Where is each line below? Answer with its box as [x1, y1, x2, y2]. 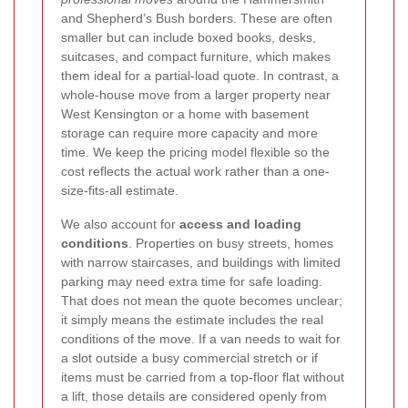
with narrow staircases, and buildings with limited [61, 254, 341, 270]
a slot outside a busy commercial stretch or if [61, 350, 318, 365]
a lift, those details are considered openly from [61, 388, 327, 403]
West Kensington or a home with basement [61, 106, 309, 121]
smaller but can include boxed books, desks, [61, 29, 316, 45]
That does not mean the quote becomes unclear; [61, 292, 342, 308]
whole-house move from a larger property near [61, 87, 331, 102]
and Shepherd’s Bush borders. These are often [61, 10, 332, 25]
